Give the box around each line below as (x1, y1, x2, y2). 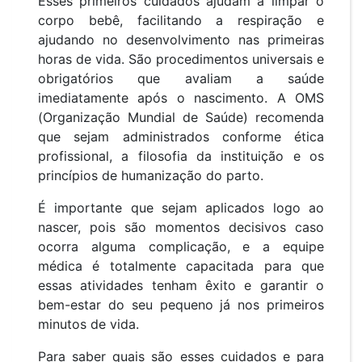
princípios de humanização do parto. (38, 167, 267, 184)
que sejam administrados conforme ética (38, 128, 324, 145)
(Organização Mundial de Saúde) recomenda (38, 109, 324, 126)
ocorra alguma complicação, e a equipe (38, 238, 324, 255)
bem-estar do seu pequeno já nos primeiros (38, 297, 324, 314)
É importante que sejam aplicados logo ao (38, 200, 324, 217)
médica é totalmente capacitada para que (38, 258, 324, 275)
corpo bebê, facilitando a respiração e (38, 12, 324, 29)
